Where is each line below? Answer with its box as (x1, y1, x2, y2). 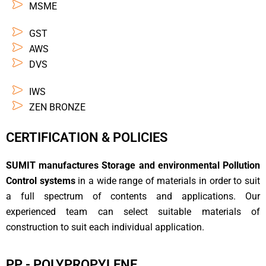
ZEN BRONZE (28, 101, 85, 113)
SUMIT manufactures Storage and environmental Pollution (6, 160, 260, 172)
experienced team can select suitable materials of (6, 206, 260, 218)
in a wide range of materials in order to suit (75, 175, 261, 187)
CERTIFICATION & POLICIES (6, 130, 167, 145)
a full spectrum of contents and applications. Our (6, 191, 260, 202)
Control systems (6, 175, 75, 187)
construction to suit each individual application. (6, 221, 204, 233)
